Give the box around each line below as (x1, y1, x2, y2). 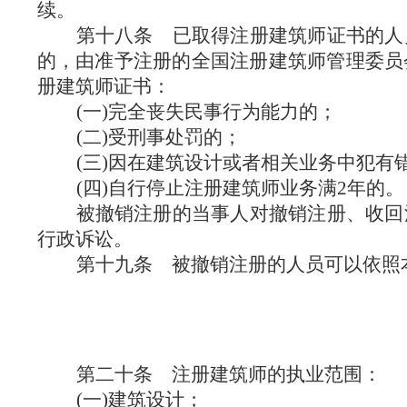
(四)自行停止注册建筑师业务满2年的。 (75, 177, 404, 199)
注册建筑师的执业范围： (171, 363, 382, 385)
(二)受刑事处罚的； (75, 126, 242, 148)
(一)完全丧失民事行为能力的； (75, 101, 337, 123)
